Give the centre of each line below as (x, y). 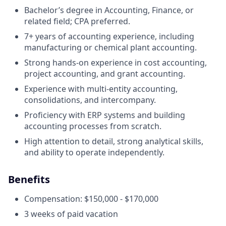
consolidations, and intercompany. (90, 100)
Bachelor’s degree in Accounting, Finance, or (109, 10)
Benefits (29, 179)
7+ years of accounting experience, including (109, 36)
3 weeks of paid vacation (71, 214)
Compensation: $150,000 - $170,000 (91, 199)
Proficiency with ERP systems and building (105, 115)
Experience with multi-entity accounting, (101, 89)
